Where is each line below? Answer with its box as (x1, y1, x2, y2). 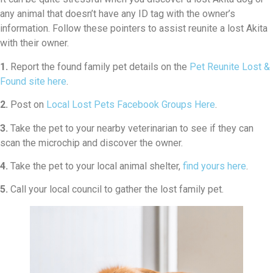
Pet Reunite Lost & (190, 60, 270, 73)
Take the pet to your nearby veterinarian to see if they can (8, 122, 253, 134)
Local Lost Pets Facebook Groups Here (46, 99, 215, 111)
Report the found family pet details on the (8, 60, 190, 73)
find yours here (183, 160, 246, 172)
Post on (8, 99, 46, 111)
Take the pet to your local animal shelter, (8, 160, 183, 172)
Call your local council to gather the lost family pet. (8, 183, 224, 196)
